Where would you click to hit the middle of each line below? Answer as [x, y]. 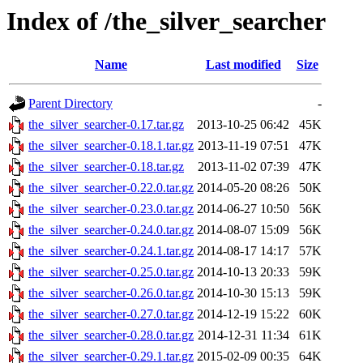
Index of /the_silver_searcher [166, 21]
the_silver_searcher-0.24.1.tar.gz [111, 251]
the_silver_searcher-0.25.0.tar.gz [111, 272]
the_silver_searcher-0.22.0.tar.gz [111, 188]
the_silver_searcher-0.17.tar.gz [106, 125]
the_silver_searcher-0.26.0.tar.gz [111, 293]
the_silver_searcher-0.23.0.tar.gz [111, 209]
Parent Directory [70, 104]
